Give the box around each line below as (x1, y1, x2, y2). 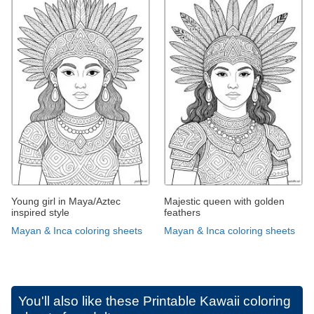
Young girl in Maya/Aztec (11, 196, 121, 207)
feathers (164, 207, 200, 219)
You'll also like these (18, 294, 143, 309)
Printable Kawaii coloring (143, 294, 291, 309)
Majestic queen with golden (164, 196, 285, 207)
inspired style (11, 207, 69, 219)
